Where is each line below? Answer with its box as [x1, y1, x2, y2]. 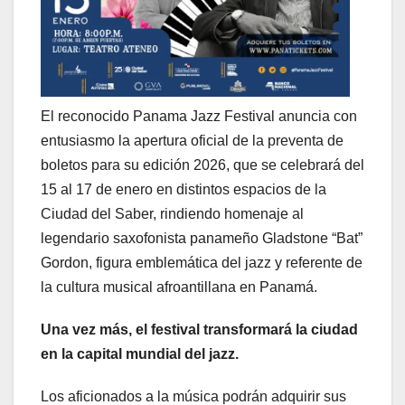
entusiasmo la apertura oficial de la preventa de [41, 133, 344, 149]
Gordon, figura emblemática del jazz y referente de [41, 255, 363, 271]
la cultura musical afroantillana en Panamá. [41, 279, 317, 296]
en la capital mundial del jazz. [41, 346, 239, 363]
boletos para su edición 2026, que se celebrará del [41, 157, 364, 174]
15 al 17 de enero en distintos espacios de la [41, 182, 326, 198]
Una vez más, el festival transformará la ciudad [41, 322, 358, 338]
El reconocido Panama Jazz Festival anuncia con [41, 108, 357, 125]
